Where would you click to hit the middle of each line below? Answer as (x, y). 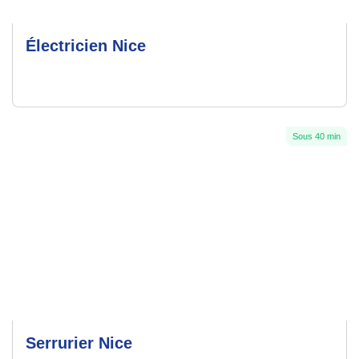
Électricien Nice (86, 46)
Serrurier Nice (79, 343)
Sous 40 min (317, 137)
